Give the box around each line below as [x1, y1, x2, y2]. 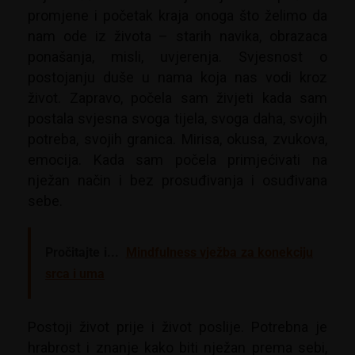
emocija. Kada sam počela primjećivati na [28, 151, 327, 169]
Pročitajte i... [45, 245, 119, 261]
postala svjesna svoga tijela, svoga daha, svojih [28, 110, 327, 128]
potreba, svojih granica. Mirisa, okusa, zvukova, [28, 131, 327, 148]
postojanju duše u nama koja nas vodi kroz [28, 69, 327, 86]
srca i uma [45, 266, 105, 282]
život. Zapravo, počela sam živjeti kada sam [28, 90, 327, 107]
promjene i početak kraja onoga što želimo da [28, 7, 327, 25]
